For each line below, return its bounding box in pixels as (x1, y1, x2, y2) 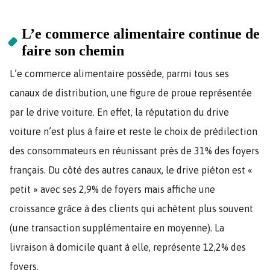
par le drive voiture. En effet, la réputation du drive (10, 106, 229, 118)
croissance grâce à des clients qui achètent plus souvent (10, 202, 253, 214)
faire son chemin (22, 42, 125, 58)
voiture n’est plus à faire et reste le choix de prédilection (10, 125, 257, 137)
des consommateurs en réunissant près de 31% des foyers (10, 145, 259, 156)
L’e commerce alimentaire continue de (22, 25, 260, 42)
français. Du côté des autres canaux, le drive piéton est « (10, 164, 253, 175)
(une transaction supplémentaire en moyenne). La (10, 222, 224, 233)
